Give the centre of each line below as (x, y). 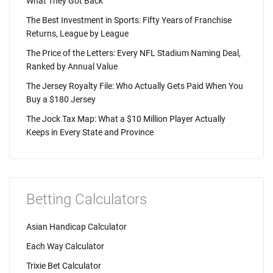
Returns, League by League (77, 34)
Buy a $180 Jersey (61, 99)
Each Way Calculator (65, 246)
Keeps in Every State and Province (90, 132)
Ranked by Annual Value (72, 66)
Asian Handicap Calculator (76, 227)
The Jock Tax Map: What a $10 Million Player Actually (126, 119)
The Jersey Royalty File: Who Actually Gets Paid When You (135, 86)
